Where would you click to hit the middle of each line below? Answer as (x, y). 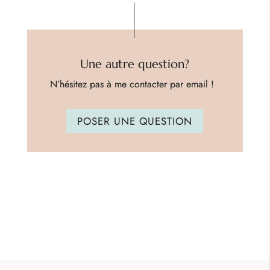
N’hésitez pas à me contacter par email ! (135, 84)
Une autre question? (135, 64)
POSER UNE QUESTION (135, 121)
